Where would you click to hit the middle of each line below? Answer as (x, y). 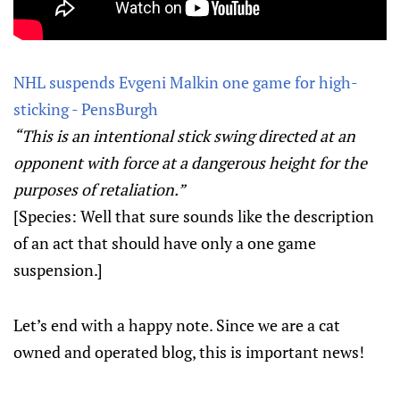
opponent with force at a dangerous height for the (190, 163)
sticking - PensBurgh (86, 109)
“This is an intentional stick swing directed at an (184, 136)
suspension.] (58, 270)
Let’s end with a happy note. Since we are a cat (177, 325)
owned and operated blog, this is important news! (189, 352)
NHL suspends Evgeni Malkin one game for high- (186, 83)
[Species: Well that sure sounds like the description (194, 217)
